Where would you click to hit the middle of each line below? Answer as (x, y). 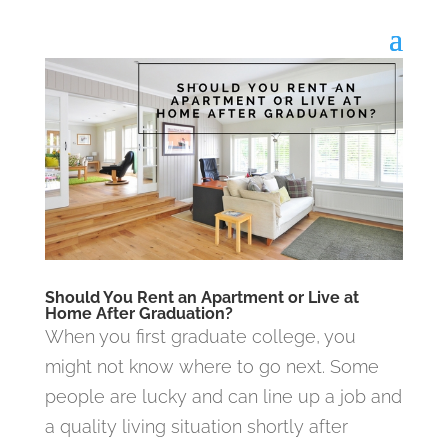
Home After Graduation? (138, 313)
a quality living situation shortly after (196, 426)
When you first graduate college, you (200, 336)
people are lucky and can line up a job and (223, 396)
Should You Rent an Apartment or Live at (201, 297)
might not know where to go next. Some (211, 366)
